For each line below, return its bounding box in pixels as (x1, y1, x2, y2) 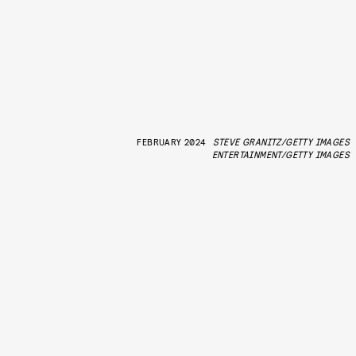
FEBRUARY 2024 (137, 135, 207, 147)
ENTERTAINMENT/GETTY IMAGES (211, 148, 350, 160)
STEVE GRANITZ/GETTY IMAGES (212, 135, 350, 147)
